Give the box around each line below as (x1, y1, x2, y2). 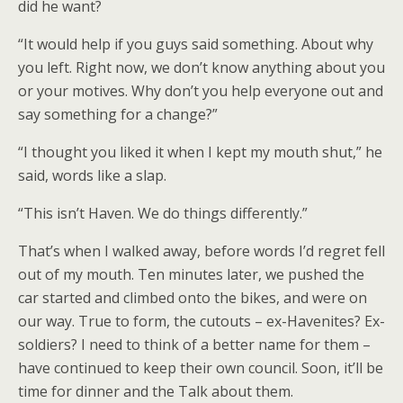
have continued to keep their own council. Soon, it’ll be (18, 358, 383, 378)
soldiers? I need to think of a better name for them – (18, 335, 371, 354)
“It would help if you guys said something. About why (18, 34, 373, 54)
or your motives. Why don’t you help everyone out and (18, 81, 383, 101)
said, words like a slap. (18, 166, 166, 185)
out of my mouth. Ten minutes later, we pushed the (18, 264, 364, 284)
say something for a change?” (18, 104, 218, 124)
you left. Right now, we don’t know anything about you (18, 58, 385, 77)
